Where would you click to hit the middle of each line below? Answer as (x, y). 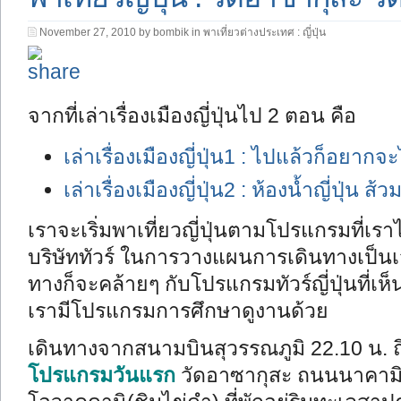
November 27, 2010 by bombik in (121, 32)
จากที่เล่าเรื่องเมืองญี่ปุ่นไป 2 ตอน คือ (192, 115)
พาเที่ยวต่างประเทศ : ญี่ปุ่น (264, 32)
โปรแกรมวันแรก (102, 375)
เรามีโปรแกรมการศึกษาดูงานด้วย (178, 311)
